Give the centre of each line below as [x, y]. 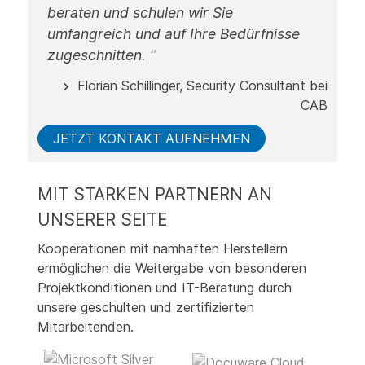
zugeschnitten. [98, 55]
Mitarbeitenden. [85, 327]
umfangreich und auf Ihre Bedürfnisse [173, 34]
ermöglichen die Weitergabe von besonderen [172, 268]
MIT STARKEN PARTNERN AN [154, 195]
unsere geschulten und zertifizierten [145, 308]
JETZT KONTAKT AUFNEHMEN [151, 139]
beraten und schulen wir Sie [140, 13]
